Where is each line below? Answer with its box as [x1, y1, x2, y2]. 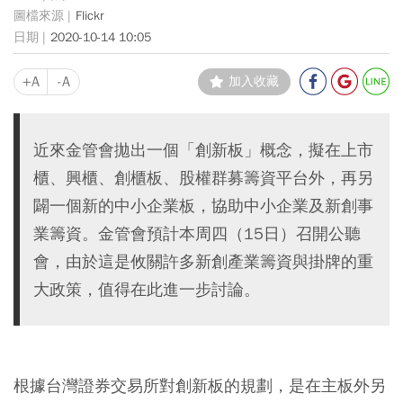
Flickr [76, 8, 103, 24]
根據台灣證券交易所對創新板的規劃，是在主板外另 [13, 374, 386, 396]
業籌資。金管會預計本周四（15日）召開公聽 [33, 222, 361, 244]
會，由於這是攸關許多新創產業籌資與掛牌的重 [33, 250, 373, 272]
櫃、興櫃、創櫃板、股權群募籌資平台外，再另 [33, 166, 373, 188]
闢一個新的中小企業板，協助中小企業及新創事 [33, 194, 373, 216]
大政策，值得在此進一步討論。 [33, 278, 260, 300]
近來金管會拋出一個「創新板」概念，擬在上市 [33, 139, 373, 160]
